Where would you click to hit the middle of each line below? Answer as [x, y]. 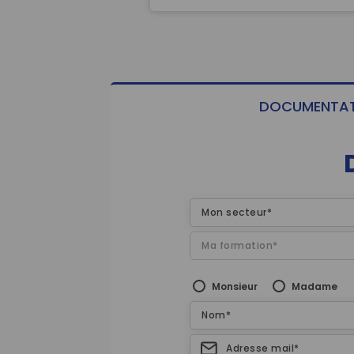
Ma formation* [240, 245]
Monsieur [235, 286]
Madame [314, 286]
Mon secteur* [237, 212]
